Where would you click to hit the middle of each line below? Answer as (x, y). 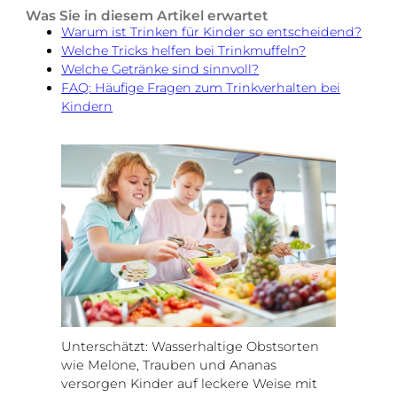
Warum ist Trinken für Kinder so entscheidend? (212, 31)
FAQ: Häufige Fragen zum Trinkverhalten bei (201, 87)
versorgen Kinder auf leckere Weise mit (190, 383)
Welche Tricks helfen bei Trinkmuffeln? (184, 50)
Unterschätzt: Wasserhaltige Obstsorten (191, 346)
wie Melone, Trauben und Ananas (169, 365)
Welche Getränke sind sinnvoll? (160, 69)
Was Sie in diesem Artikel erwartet (148, 15)
